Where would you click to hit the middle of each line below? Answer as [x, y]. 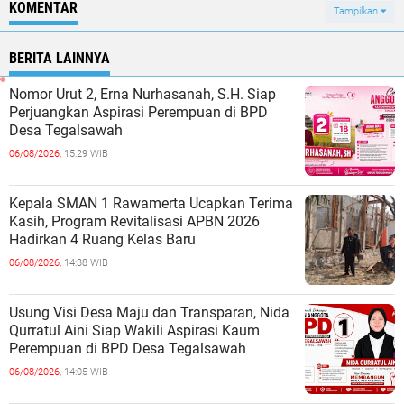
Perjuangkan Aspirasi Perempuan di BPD [138, 112]
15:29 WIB [86, 154]
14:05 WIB [86, 372]
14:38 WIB [86, 263]
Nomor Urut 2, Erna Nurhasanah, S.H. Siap [142, 94]
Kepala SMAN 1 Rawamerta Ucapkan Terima [151, 203]
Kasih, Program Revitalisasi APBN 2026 [134, 221]
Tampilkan [357, 11]
